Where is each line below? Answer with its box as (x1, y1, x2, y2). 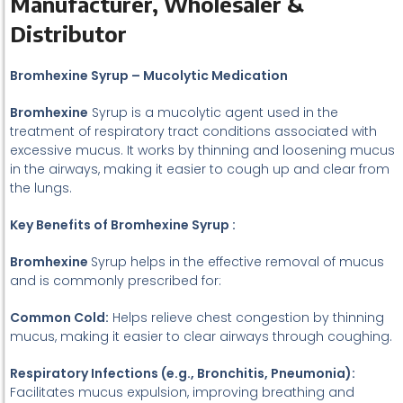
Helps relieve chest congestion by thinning (109, 309, 384, 327)
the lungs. (10, 179, 72, 197)
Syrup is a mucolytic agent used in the (88, 103, 338, 121)
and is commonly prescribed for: (10, 272, 221, 290)
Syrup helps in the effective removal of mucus (91, 253, 384, 271)
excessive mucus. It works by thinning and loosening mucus (10, 141, 395, 159)
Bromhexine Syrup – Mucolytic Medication (10, 67, 288, 85)
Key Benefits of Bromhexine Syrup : (10, 216, 236, 234)
